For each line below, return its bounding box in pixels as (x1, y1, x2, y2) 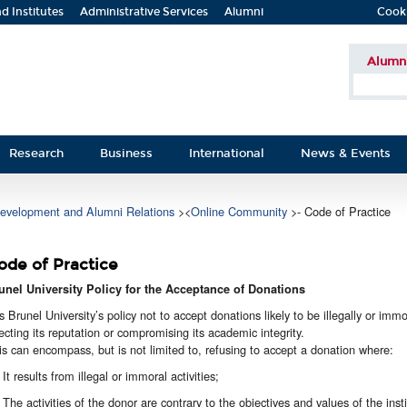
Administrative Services (80, 5, 208, 18)
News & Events (301, 146, 391, 160)
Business (100, 146, 153, 160)
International (189, 146, 264, 160)
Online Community (191, 203, 291, 220)
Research (9, 146, 64, 160)
